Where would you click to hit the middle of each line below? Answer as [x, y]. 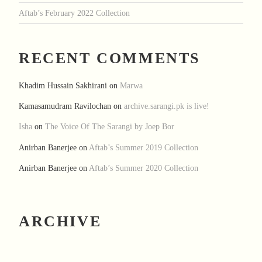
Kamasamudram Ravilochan [65, 106]
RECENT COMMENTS [109, 58]
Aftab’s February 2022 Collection [74, 13]
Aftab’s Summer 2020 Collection [144, 168]
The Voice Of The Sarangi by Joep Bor [110, 127]
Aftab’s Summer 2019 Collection [144, 147]
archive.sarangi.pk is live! [167, 106]
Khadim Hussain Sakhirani [63, 85]
